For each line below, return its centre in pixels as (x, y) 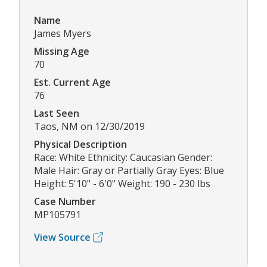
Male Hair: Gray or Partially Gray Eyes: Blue (129, 171)
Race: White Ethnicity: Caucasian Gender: (123, 158)
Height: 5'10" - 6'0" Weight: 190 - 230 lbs (122, 184)
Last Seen (57, 114)
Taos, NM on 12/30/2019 (89, 127)
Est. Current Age (72, 83)
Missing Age (62, 52)
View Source (62, 237)
